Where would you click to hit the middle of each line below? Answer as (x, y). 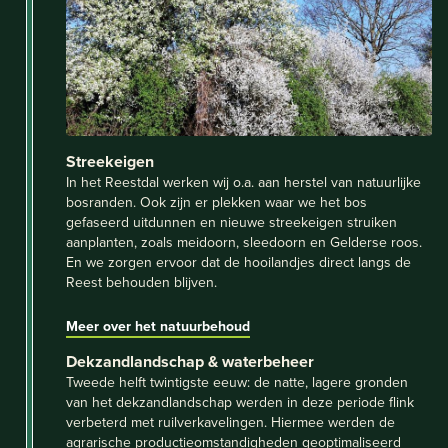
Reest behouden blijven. (141, 282)
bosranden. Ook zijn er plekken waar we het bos (216, 202)
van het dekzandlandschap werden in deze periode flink (240, 402)
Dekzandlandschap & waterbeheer (190, 362)
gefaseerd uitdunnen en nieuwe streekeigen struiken (231, 222)
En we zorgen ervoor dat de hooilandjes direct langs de (238, 262)
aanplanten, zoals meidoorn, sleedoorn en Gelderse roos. (244, 242)
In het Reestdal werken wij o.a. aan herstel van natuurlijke (243, 182)
